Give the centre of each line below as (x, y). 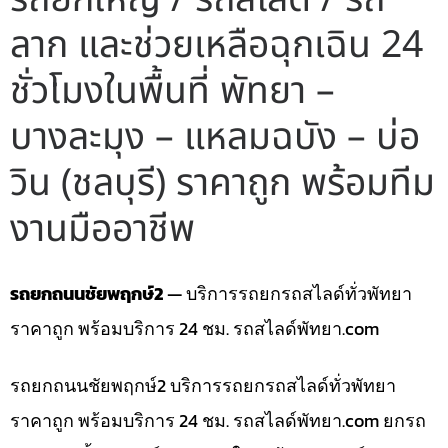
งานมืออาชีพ (102, 230)
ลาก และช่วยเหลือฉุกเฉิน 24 (216, 46)
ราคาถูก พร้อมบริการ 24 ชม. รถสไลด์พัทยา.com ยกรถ (218, 421)
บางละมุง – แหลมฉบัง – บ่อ (215, 138)
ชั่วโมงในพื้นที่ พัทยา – (172, 92)
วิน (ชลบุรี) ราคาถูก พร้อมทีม (222, 184)
